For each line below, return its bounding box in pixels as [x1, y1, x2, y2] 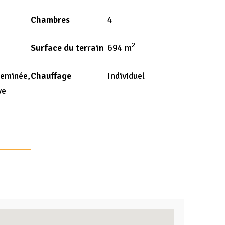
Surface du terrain [30, 42, 104, 53]
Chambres [30, 14, 70, 25]
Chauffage [30, 70, 71, 81]
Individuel [107, 70, 145, 81]
